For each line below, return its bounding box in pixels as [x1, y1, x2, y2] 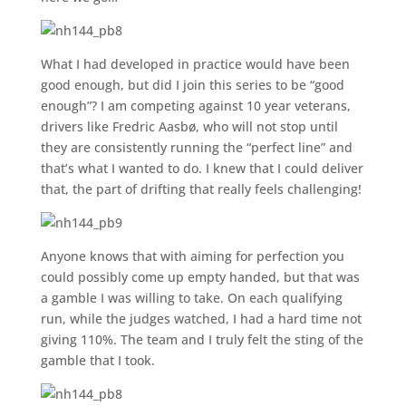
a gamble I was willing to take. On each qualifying [40, 289, 343, 306]
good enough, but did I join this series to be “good [40, 76, 344, 93]
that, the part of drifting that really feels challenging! [40, 180, 362, 198]
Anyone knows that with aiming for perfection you [40, 247, 344, 265]
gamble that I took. [40, 352, 155, 369]
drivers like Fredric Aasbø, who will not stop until [40, 118, 338, 135]
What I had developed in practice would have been [40, 55, 350, 72]
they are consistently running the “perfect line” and [40, 139, 353, 156]
